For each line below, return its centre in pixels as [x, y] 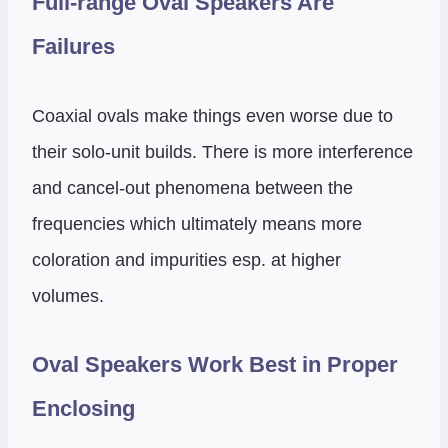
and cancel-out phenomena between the [192, 187]
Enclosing [83, 409]
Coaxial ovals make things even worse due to [212, 115]
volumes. [68, 295]
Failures [73, 46]
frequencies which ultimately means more [197, 223]
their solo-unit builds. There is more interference [222, 151]
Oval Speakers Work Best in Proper [215, 365]
